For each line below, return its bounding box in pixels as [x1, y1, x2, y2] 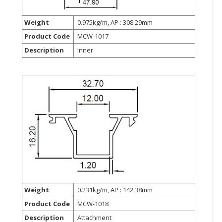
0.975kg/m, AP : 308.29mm [76, 17, 153, 27]
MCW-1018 [76, 199, 109, 208]
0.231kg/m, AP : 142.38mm [76, 185, 153, 194]
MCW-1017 [76, 31, 109, 41]
